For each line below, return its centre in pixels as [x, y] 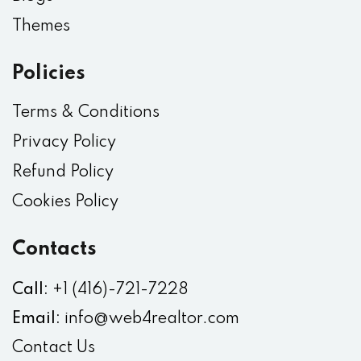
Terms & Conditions [86, 113]
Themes [41, 27]
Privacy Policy [64, 143]
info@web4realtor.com [152, 320]
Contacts [54, 250]
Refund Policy [63, 173]
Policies [49, 74]
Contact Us [54, 349]
